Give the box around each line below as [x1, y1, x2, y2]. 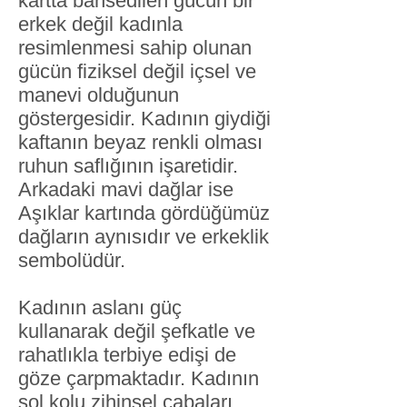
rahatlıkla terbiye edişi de [18, 343, 236, 366]
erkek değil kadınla [18, 13, 183, 35]
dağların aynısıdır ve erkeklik [18, 225, 269, 248]
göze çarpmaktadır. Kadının [18, 367, 259, 390]
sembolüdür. [18, 249, 125, 272]
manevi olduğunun [18, 84, 179, 106]
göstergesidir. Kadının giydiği [18, 107, 271, 130]
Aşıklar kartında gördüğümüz [18, 202, 270, 224]
